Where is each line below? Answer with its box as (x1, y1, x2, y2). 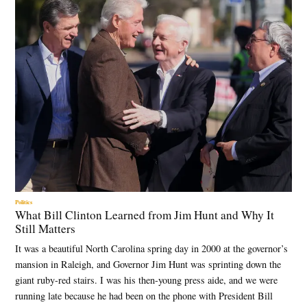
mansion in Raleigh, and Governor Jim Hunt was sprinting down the (15, 258, 282, 271)
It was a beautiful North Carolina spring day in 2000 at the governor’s (15, 242, 288, 256)
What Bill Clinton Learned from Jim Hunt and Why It (15, 207, 275, 223)
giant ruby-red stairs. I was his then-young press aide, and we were (15, 273, 278, 287)
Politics (15, 197, 33, 206)
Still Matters (15, 221, 76, 237)
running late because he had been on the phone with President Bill (15, 289, 273, 303)
